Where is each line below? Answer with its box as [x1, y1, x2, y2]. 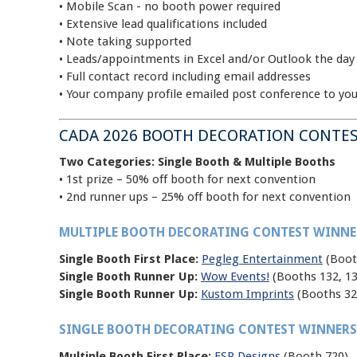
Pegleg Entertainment [202, 252, 323, 266]
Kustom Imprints [201, 287, 294, 301]
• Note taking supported [59, 33, 191, 49]
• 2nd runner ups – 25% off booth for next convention [59, 190, 351, 204]
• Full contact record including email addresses [59, 69, 311, 84]
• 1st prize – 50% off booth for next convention [59, 172, 316, 186]
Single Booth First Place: [59, 252, 198, 266]
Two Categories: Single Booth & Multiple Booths [59, 155, 335, 169]
